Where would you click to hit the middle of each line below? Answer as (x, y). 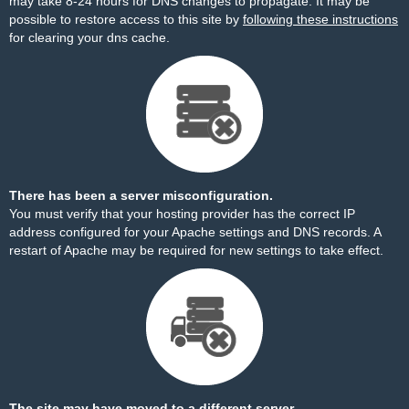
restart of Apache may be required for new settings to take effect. (196, 250)
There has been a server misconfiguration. (141, 195)
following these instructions (320, 19)
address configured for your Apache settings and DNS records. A (195, 232)
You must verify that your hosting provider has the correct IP (182, 214)
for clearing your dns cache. (89, 37)
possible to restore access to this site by (126, 19)
